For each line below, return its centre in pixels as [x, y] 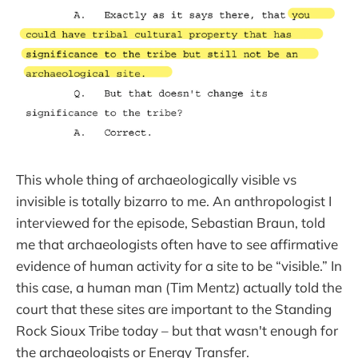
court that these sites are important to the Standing [174, 308]
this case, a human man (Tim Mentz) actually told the [179, 287]
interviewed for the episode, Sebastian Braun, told [171, 222]
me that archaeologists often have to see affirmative [177, 244]
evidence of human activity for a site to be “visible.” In [179, 265]
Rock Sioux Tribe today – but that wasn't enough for [177, 330]
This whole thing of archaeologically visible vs [156, 179]
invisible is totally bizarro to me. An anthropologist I [174, 201]
